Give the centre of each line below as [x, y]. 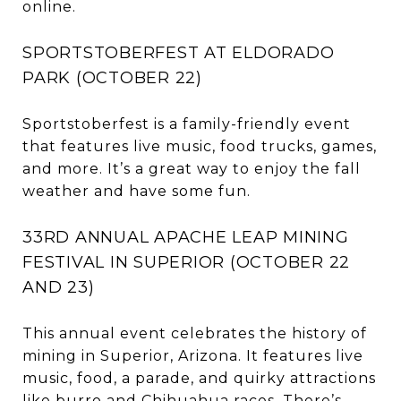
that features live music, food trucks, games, [200, 147]
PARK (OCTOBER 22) [112, 78]
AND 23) [59, 288]
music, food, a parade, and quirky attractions [199, 379]
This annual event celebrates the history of [195, 334]
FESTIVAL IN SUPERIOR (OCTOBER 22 [186, 263]
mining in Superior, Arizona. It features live [193, 356]
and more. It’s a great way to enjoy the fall [192, 169]
